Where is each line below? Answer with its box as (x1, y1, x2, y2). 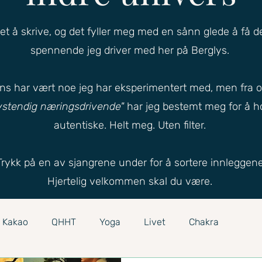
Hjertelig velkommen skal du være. (47, 175, 215, 188)
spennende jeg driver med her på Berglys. (30, 44, 232, 57)
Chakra (189, 216, 219, 227)
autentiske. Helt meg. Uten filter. (53, 119, 209, 132)
